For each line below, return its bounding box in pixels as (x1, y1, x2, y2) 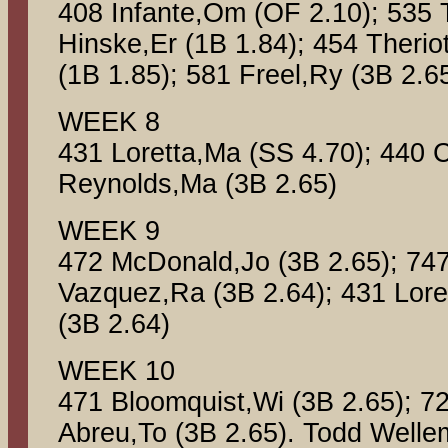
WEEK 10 (58, 356, 175, 386)
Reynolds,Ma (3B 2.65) (58, 169, 337, 199)
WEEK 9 (58, 216, 160, 246)
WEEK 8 (58, 107, 160, 137)
